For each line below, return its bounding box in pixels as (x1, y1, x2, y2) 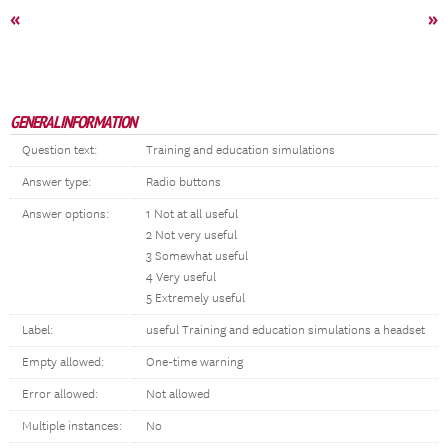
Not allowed (146, 387, 210, 402)
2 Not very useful (146, 228, 237, 243)
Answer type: (22, 175, 91, 190)
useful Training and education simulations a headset (146, 323, 425, 338)
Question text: (22, 143, 97, 158)
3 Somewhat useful (146, 249, 248, 264)
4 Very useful (146, 270, 216, 285)
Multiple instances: (22, 419, 122, 434)
